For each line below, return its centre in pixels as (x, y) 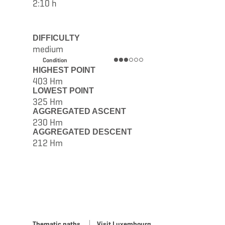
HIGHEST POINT (64, 70)
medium (48, 49)
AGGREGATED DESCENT (82, 132)
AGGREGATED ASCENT (79, 111)
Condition (55, 60)
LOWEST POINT (63, 90)
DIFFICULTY (56, 38)
